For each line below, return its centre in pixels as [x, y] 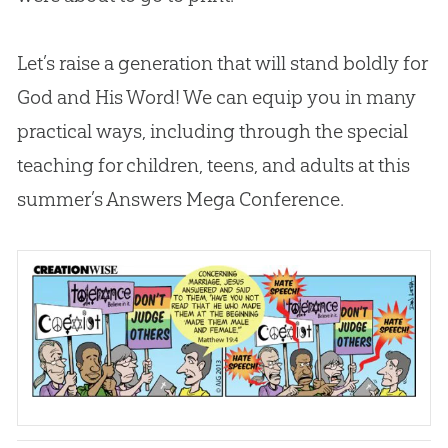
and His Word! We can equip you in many [234, 97]
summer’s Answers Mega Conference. [180, 199]
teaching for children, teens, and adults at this [213, 165]
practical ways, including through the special [212, 131]
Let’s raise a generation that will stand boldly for [221, 63]
